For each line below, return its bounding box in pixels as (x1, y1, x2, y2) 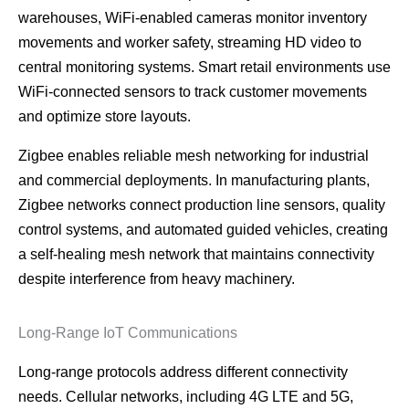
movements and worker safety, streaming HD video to (18, 35, 362, 51)
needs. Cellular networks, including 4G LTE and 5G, (18, 389, 353, 405)
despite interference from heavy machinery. (18, 271, 295, 288)
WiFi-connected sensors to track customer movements (18, 84, 367, 100)
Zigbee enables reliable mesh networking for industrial (18, 148, 369, 164)
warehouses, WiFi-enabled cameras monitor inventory (18, 10, 367, 26)
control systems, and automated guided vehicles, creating (18, 222, 388, 238)
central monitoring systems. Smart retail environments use (18, 59, 391, 76)
